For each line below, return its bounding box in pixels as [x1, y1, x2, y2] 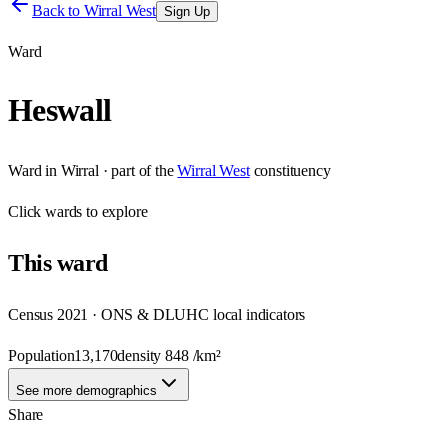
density [117, 346, 166, 364]
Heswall [8, 92, 112, 129]
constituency [253, 161, 331, 179]
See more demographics [16, 382, 157, 398]
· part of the [98, 161, 174, 179]
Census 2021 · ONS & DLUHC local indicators [8, 305, 306, 323]
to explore [82, 202, 148, 220]
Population [8, 346, 75, 364]
